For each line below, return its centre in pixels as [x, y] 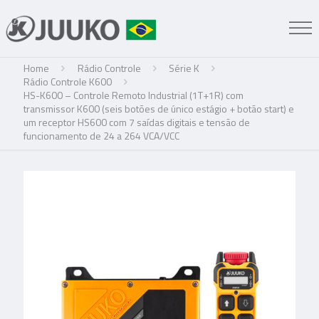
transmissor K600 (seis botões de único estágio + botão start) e [159, 109]
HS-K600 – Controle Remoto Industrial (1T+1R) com [134, 95]
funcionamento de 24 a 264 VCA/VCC [101, 136]
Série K [184, 68]
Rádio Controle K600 [68, 82]
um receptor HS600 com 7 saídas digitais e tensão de [137, 122]
